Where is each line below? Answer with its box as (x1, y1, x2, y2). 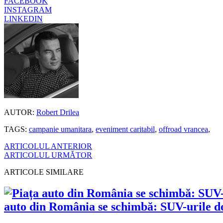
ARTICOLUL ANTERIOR (4, 141, 92, 150)
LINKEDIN (4, 14, 43, 23)
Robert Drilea (36, 108, 79, 116)
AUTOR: (4, 108, 34, 116)
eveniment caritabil (96, 124, 155, 133)
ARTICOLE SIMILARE (4, 167, 84, 176)
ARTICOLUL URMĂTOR (4, 150, 92, 159)
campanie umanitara (29, 124, 92, 133)
